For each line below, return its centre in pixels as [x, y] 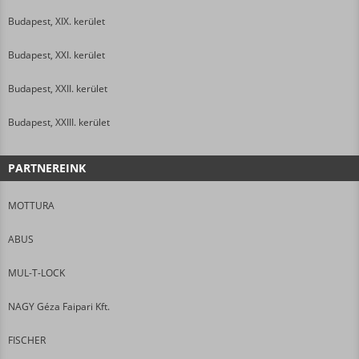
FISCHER [27, 340]
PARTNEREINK [47, 167]
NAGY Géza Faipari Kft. [59, 306]
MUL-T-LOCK [36, 272]
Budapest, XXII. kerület [58, 88]
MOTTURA [31, 205]
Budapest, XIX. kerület [56, 21]
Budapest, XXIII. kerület [59, 122]
